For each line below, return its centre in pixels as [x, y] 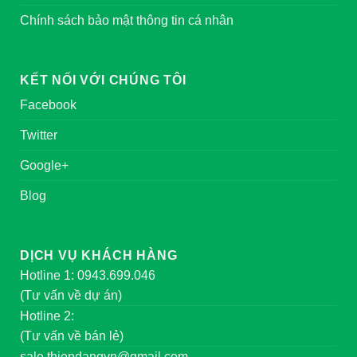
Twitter [39, 135]
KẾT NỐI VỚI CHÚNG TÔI [103, 80]
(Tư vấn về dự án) [71, 296]
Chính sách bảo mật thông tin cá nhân [127, 21]
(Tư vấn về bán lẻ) [72, 336]
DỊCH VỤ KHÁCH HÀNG [99, 256]
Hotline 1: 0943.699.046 [88, 276]
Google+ [44, 166]
